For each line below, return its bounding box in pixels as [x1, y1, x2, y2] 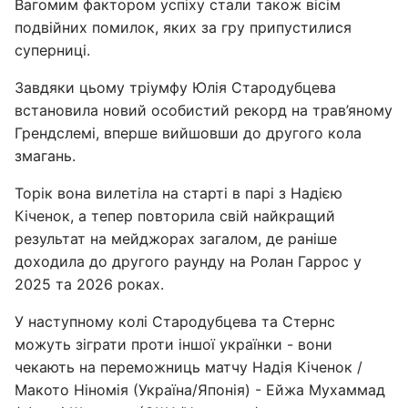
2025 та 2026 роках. [15, 275, 164, 293]
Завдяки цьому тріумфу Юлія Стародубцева [15, 78, 336, 97]
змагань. [15, 147, 76, 165]
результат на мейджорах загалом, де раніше [15, 229, 337, 248]
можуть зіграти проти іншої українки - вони [15, 335, 332, 353]
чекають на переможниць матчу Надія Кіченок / [15, 358, 362, 376]
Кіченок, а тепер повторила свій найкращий [15, 207, 335, 225]
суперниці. [15, 41, 90, 59]
